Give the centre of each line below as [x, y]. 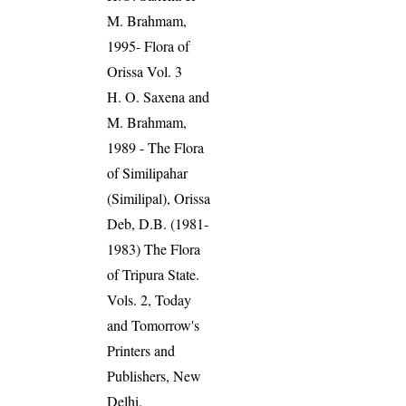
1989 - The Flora [156, 148]
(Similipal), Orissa [159, 198]
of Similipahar [148, 173]
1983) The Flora [154, 249]
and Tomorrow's [154, 325]
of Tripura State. [154, 275]
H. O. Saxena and [159, 97]
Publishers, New [155, 376]
